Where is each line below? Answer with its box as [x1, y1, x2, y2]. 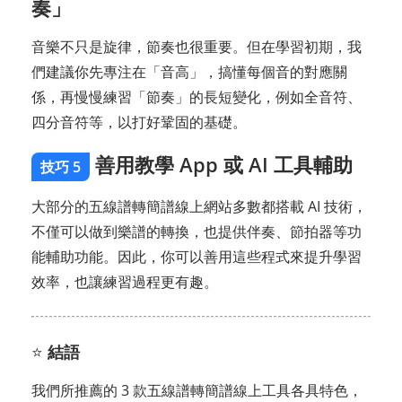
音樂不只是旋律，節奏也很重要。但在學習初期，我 [31, 36, 362, 57]
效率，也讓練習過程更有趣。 [31, 271, 218, 292]
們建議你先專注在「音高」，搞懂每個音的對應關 [31, 61, 347, 82]
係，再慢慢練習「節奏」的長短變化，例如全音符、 [31, 86, 362, 107]
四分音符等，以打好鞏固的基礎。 [31, 111, 247, 132]
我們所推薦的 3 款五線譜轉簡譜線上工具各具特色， [31, 380, 363, 400]
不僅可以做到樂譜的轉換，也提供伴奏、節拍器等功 [31, 221, 362, 241]
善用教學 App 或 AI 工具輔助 [90, 150, 353, 178]
